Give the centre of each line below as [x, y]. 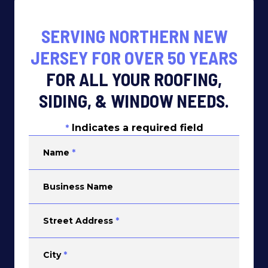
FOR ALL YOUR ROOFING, [134, 79]
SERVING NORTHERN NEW [134, 36]
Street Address [78, 221]
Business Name [78, 187]
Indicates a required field [137, 128]
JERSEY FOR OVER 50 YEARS [134, 57]
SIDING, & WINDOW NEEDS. [134, 100]
